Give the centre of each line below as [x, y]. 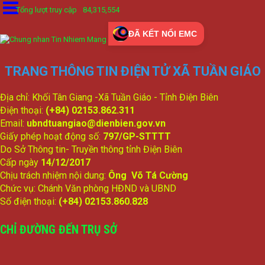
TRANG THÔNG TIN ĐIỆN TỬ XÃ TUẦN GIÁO [132, 72]
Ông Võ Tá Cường [148, 176]
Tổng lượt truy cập [46, 9]
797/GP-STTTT [137, 137]
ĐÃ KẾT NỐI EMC [163, 33]
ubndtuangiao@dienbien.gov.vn [96, 124]
